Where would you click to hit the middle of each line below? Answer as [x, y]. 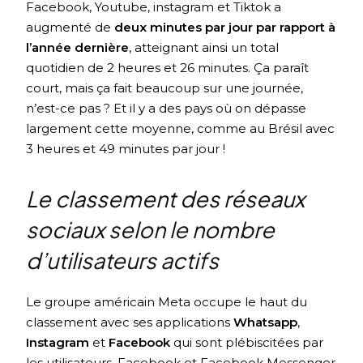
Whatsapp [266, 322]
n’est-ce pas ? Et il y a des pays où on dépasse [167, 109]
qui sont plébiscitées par [249, 343]
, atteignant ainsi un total [204, 48]
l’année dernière [78, 48]
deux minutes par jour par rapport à [225, 28]
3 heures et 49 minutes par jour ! [126, 149]
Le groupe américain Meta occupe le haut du [167, 302]
